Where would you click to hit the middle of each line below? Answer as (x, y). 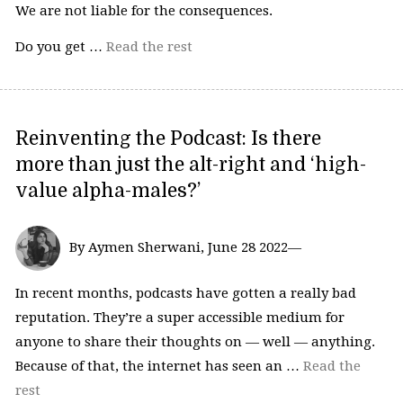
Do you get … (60, 46)
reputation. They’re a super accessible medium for (179, 318)
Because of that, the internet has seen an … (159, 367)
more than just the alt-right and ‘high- (190, 164)
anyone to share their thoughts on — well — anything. (195, 342)
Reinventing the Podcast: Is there (168, 138)
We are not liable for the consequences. (143, 11)
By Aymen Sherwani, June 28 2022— (185, 247)
